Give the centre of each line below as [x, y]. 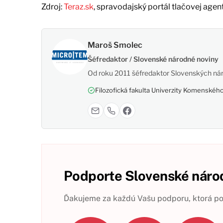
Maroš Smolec [115, 45]
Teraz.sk [78, 7]
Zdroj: [52, 7]
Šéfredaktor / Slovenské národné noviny [153, 59]
